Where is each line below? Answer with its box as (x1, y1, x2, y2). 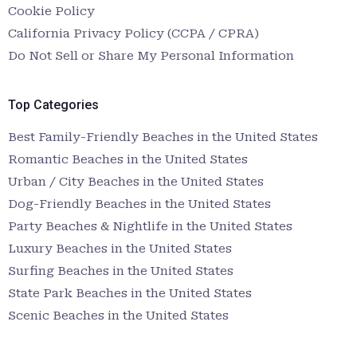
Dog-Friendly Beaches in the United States (8, 196, 271, 211)
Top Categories (8, 96, 99, 112)
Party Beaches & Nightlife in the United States (8, 218, 292, 233)
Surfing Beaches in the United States (8, 263, 233, 278)
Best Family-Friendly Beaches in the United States (8, 129, 318, 144)
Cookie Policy (8, 3, 95, 18)
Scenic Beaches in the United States (8, 308, 229, 323)
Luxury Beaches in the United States (8, 241, 232, 256)
